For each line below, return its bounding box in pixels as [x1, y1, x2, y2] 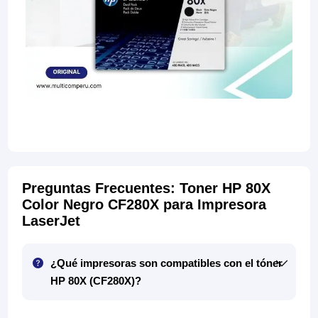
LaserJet [22, 213, 81, 229]
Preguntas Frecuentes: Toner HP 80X [22, 180, 271, 197]
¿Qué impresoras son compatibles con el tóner [50, 257, 283, 270]
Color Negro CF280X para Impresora [22, 197, 267, 213]
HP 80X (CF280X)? [50, 275, 142, 287]
